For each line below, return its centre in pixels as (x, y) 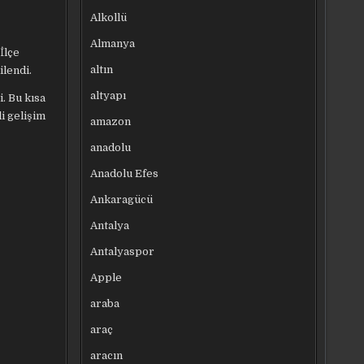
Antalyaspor (123, 251)
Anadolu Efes (125, 173)
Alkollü (109, 17)
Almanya (113, 43)
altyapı (108, 95)
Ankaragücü (122, 199)
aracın (107, 355)
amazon (111, 121)
